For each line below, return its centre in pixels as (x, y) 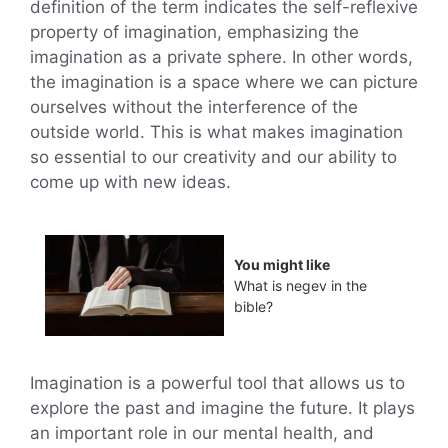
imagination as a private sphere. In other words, (221, 56)
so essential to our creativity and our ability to (213, 156)
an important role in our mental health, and (202, 432)
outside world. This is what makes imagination (216, 131)
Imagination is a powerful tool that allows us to (217, 382)
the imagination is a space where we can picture (224, 81)
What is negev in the (300, 286)
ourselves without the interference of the (194, 106)
